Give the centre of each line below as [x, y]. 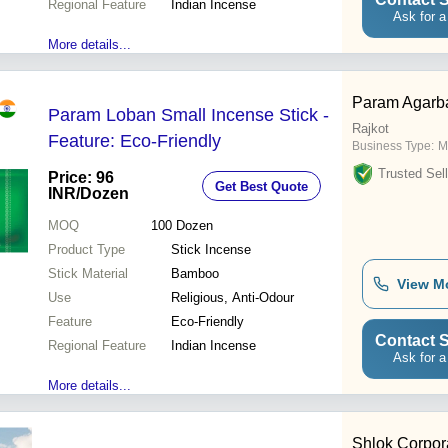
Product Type [86, 250]
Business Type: [393, 146]
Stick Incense [211, 250]
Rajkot [370, 129]
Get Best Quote [261, 186]
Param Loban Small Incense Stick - [188, 115]
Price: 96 [81, 178]
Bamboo [195, 274]
